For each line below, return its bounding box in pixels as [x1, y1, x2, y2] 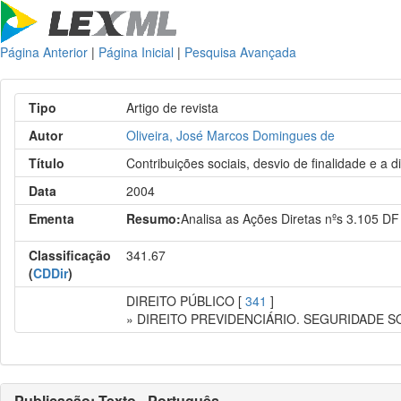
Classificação [29, 246, 111, 264]
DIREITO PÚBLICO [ [126, 292, 246, 310]
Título [29, 154, 64, 172]
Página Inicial [98, 43, 174, 61]
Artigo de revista [126, 98, 219, 116]
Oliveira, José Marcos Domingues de [126, 126, 336, 144]
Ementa [29, 209, 74, 227]
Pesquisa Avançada [184, 43, 296, 61]
